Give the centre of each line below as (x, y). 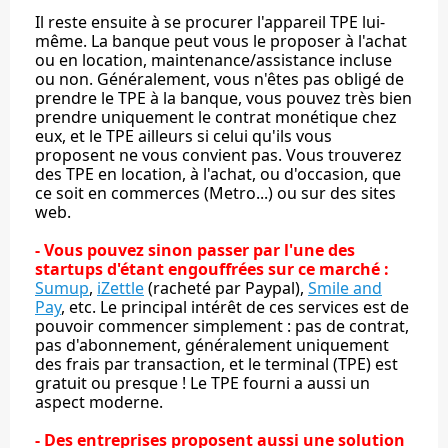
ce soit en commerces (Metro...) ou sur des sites (215, 192)
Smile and (345, 287)
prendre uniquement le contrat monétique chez (216, 116)
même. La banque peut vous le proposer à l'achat (221, 40)
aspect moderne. (99, 401)
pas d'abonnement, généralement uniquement (212, 344)
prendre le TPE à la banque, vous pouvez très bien (223, 97)
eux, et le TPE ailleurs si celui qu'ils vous (183, 135)
